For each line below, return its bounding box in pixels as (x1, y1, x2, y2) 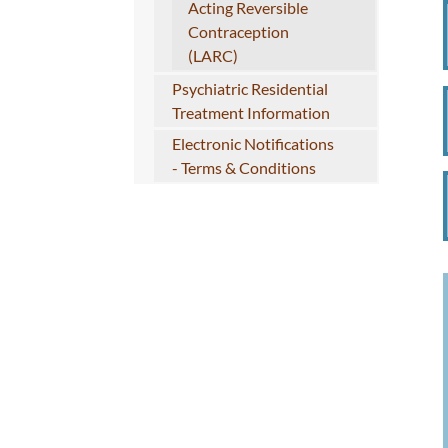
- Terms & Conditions (171, 158, 316, 178)
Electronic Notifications (171, 134, 334, 154)
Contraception (188, 22, 290, 42)
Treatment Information (171, 103, 330, 123)
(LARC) (188, 46, 239, 66)
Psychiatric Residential (171, 79, 328, 99)
